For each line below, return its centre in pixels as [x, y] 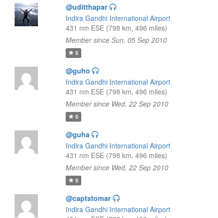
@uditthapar [86, 7]
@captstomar [88, 198]
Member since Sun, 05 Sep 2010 [116, 40]
